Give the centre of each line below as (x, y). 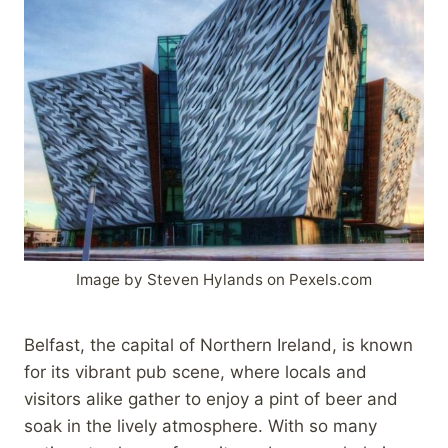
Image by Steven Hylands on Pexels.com (224, 280)
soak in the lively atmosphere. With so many (200, 425)
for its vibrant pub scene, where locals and (195, 371)
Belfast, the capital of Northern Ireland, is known (218, 344)
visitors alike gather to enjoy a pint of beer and (211, 398)
